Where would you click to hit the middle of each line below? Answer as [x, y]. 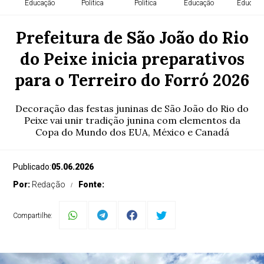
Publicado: [32, 167]
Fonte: [92, 184]
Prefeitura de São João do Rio [132, 38]
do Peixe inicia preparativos [132, 59]
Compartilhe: [33, 216]
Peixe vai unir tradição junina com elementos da [132, 120]
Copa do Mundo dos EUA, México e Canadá [132, 132]
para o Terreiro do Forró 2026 [132, 80]
